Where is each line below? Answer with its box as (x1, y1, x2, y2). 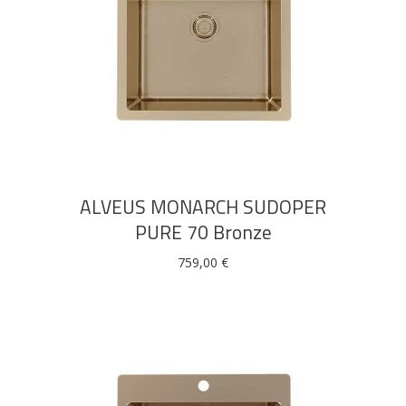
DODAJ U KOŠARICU (142, 104, 264, 123)
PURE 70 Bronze (134, 217, 272, 246)
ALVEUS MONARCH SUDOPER (80, 192, 326, 221)
